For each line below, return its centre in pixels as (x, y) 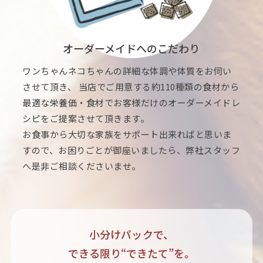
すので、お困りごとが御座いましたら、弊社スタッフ (131, 150)
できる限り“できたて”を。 (131, 253)
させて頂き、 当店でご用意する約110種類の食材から (131, 86)
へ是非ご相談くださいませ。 (82, 166)
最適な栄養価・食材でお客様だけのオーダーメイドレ (131, 102)
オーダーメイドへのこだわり (131, 48)
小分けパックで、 (131, 234)
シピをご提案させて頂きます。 (86, 118)
